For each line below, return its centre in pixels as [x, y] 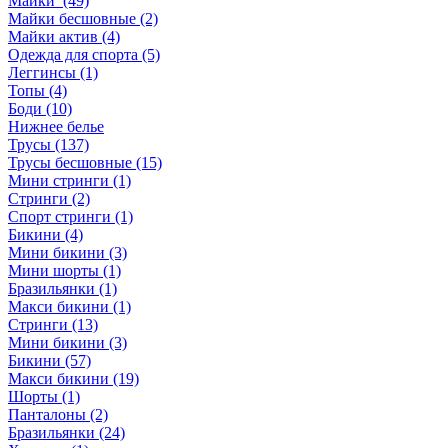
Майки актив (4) [64, 37]
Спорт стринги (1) [70, 217]
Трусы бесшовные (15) [85, 163]
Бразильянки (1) [62, 289]
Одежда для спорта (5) [84, 55]
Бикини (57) [49, 361]
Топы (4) [37, 91]
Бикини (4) [45, 235]
